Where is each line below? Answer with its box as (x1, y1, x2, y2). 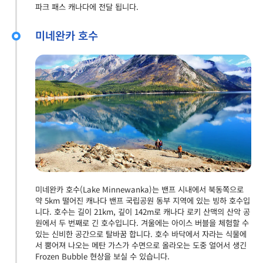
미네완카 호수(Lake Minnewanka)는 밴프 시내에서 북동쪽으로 (35, 183, 244, 195)
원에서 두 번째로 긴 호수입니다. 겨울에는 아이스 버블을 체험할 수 (35, 217, 249, 228)
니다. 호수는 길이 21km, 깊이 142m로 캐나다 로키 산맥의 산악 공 (35, 205, 250, 217)
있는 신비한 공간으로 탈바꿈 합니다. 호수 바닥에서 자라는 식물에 (35, 228, 247, 240)
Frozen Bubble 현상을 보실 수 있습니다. (35, 250, 170, 262)
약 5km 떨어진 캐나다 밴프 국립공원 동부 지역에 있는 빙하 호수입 (35, 194, 250, 206)
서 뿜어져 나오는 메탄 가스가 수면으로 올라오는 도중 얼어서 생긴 (35, 239, 247, 251)
